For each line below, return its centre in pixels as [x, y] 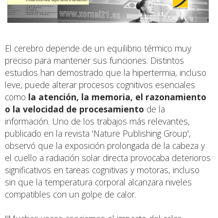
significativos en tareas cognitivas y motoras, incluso [102, 170]
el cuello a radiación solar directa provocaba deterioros [108, 157]
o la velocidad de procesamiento [74, 109]
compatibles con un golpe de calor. [71, 194]
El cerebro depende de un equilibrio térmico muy [98, 48]
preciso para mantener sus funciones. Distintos [94, 60]
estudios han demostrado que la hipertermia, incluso [106, 72]
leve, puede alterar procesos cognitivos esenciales [100, 84]
